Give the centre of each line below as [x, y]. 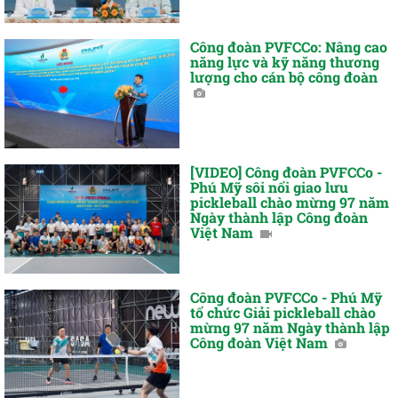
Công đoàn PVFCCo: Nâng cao [289, 47]
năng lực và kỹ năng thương [285, 62]
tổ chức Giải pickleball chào [283, 312]
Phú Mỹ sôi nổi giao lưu [270, 187]
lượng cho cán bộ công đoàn [284, 77]
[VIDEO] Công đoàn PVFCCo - [287, 172]
